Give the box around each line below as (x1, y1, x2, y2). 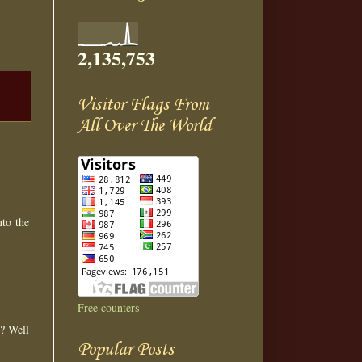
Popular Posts (78, 339, 174, 360)
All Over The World (78, 115, 212, 137)
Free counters (78, 299, 139, 315)
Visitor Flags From (78, 94, 209, 116)
